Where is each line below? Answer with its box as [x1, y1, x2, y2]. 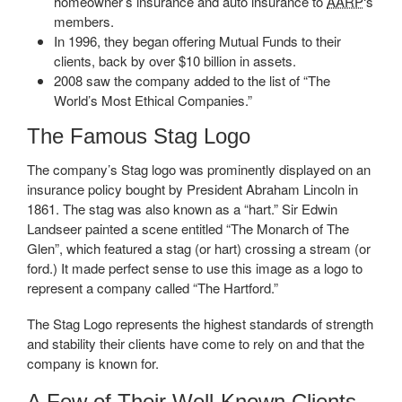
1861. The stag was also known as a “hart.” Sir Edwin [27, 198, 337, 218]
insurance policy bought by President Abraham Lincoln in [27, 179, 358, 198]
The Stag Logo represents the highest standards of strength [27, 313, 373, 333]
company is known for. [27, 353, 159, 372]
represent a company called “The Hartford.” [27, 277, 278, 297]
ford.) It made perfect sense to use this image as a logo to [27, 258, 363, 277]
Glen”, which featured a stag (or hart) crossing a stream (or [27, 238, 371, 258]
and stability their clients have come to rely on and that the [27, 333, 364, 353]
